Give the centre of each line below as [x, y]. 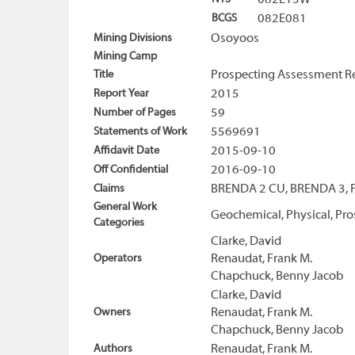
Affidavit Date [126, 151]
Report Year [121, 94]
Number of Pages [135, 113]
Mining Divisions [133, 39]
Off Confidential [131, 170]
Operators [118, 259]
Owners [112, 313]
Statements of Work [140, 132]
